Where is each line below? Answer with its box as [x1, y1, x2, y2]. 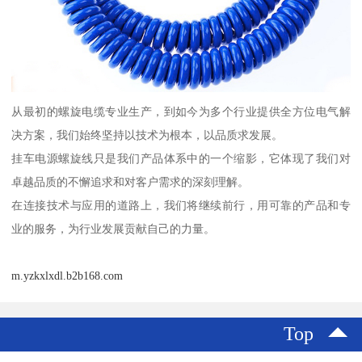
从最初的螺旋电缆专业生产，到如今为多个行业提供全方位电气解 [11, 105, 351, 119]
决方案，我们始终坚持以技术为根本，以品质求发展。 [11, 128, 284, 142]
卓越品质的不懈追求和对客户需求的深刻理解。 [11, 175, 250, 189]
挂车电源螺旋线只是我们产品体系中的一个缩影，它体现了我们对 [11, 152, 351, 166]
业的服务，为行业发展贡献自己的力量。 [11, 222, 216, 236]
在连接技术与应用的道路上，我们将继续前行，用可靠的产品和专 [11, 199, 351, 213]
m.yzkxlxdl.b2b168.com [11, 269, 124, 283]
